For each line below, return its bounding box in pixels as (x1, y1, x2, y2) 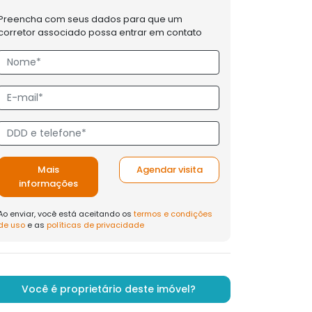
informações (18, 177, 78, 190)
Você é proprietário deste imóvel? (22, 282, 196, 296)
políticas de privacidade (47, 219, 144, 231)
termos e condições (134, 208, 212, 219)
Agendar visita (136, 163, 203, 176)
